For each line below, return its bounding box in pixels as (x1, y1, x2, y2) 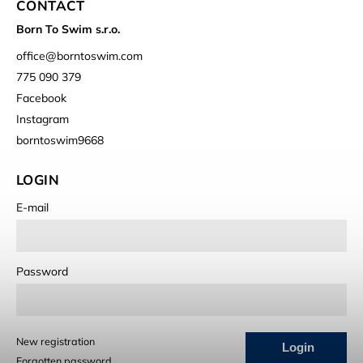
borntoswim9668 (16, 133, 104, 148)
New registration (16, 335, 95, 348)
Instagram (16, 112, 69, 127)
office (16, 49, 45, 64)
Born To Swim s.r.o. (16, 22, 120, 37)
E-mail (16, 200, 49, 216)
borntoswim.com (57, 49, 143, 64)
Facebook (16, 91, 66, 106)
